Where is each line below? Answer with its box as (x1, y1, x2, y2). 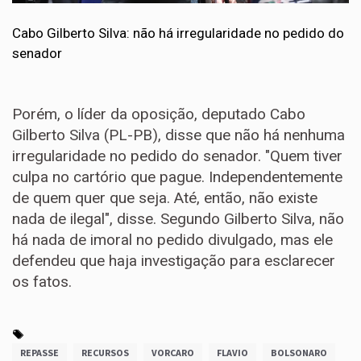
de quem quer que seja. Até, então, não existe (12, 188, 317, 207)
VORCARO (151, 346, 194, 359)
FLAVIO (217, 346, 248, 359)
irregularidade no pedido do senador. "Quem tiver (12, 146, 342, 165)
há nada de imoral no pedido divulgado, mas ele (12, 230, 333, 249)
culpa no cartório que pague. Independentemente (12, 167, 342, 186)
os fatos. (12, 272, 72, 291)
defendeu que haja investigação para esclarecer (12, 251, 335, 270)
